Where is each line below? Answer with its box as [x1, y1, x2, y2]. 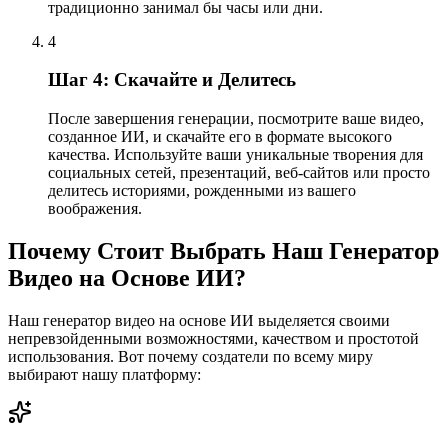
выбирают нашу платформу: [8, 365, 201, 383]
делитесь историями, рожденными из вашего [48, 182, 356, 199]
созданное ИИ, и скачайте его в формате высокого [48, 128, 392, 145]
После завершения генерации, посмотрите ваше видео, [48, 110, 424, 127]
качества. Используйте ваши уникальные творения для [48, 146, 423, 163]
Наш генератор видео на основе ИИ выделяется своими [8, 311, 390, 329]
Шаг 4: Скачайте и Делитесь [48, 69, 296, 91]
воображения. [48, 200, 142, 217]
